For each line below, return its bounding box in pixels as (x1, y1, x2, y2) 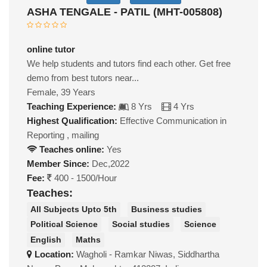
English (30, 234, 61, 244)
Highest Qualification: (27, 116, 117, 126)
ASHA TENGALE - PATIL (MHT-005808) (27, 6, 222, 18)
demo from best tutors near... (27, 73, 139, 83)
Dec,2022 (89, 159, 129, 169)
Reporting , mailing (27, 130, 99, 140)
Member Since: (27, 159, 89, 169)
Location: (32, 249, 76, 259)
